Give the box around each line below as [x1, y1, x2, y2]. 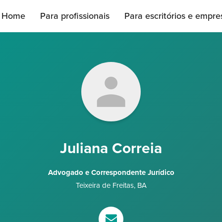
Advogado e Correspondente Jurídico [48, 168, 174, 177]
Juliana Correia [60, 139, 162, 158]
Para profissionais [40, 10, 110, 21]
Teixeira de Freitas [75, 181, 134, 190]
